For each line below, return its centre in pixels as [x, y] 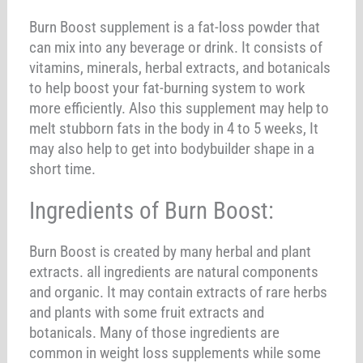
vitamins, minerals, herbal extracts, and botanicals [180, 67]
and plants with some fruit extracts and [147, 312]
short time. [63, 169]
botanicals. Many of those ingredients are [155, 332]
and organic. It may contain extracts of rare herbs [179, 292]
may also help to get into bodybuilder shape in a [172, 148]
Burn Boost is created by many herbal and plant [171, 251]
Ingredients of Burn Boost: [152, 210]
